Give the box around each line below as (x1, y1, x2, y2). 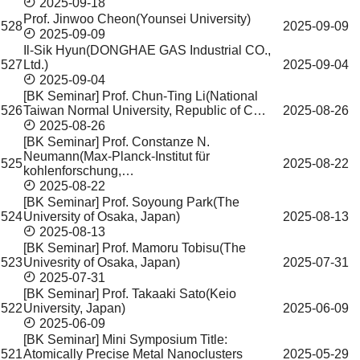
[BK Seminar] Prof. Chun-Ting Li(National (23, 89, 258, 103)
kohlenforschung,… (23, 164, 134, 178)
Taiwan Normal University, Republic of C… (23, 104, 266, 117)
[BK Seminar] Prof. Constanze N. (23, 135, 210, 149)
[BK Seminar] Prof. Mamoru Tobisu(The (23, 241, 246, 255)
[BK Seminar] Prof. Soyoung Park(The (23, 195, 239, 209)
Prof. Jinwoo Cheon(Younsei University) (23, 12, 251, 26)
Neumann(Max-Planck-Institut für (23, 149, 210, 163)
